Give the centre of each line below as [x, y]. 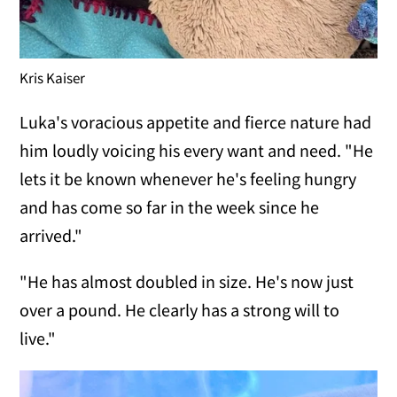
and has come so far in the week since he [170, 206]
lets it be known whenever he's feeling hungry [188, 178]
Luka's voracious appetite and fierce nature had [196, 121]
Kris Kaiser [53, 78]
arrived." [51, 235]
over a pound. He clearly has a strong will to [180, 309]
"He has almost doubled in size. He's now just [187, 281]
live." [38, 338]
